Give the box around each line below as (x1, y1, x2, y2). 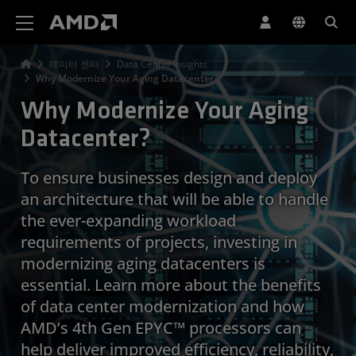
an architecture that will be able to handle (21, 188, 328, 210)
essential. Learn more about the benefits (21, 273, 321, 296)
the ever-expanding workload (21, 209, 236, 231)
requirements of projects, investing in (21, 230, 297, 253)
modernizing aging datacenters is (21, 252, 265, 274)
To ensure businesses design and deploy (21, 166, 317, 188)
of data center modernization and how (21, 295, 304, 317)
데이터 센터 (49, 57, 99, 71)
